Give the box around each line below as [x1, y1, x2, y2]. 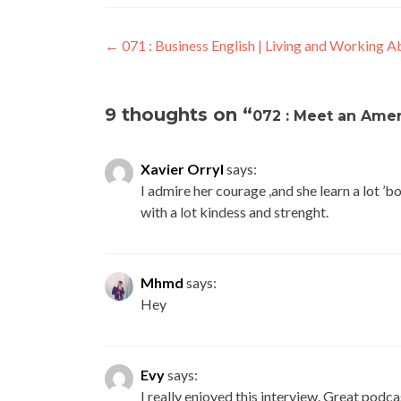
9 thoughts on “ [105, 104, 252, 126]
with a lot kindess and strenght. [141, 203, 328, 221]
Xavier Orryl [141, 160, 224, 178]
